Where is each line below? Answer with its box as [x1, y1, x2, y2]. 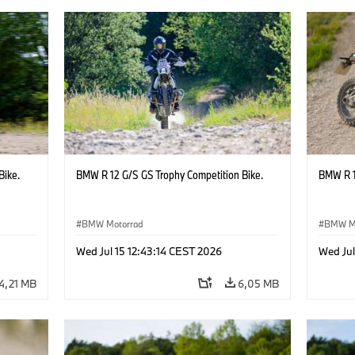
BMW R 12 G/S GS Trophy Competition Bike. [75, 166, 263, 182]
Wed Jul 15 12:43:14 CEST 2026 [75, 243, 222, 258]
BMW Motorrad [81, 217, 143, 230]
